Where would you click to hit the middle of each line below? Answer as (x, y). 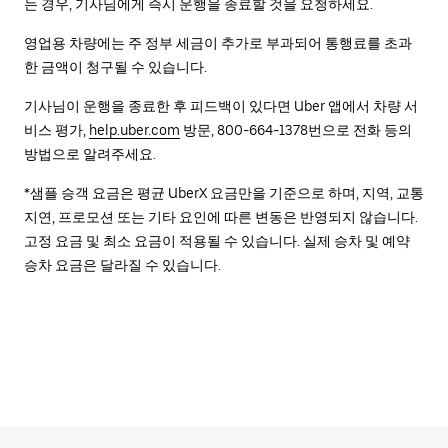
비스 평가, (56, 130)
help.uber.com (134, 130)
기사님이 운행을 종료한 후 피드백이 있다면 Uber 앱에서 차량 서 (221, 106)
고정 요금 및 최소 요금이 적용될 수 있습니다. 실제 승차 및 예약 (217, 241)
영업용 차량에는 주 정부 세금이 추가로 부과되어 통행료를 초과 (218, 43)
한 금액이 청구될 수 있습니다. (115, 67)
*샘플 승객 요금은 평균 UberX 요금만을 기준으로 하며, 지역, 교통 (224, 193)
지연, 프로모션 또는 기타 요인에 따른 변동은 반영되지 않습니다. (221, 217)
